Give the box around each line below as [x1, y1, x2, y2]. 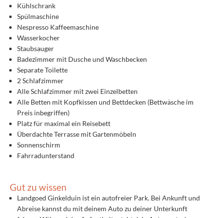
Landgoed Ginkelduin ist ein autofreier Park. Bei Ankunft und [17, 194, 200, 202]
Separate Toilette [17, 66, 68, 74]
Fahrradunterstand [17, 151, 74, 160]
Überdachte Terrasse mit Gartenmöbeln [17, 130, 136, 139]
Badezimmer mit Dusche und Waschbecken [17, 55, 147, 64]
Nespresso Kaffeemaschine [17, 23, 99, 32]
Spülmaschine [17, 12, 59, 21]
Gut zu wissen [10, 182, 67, 193]
